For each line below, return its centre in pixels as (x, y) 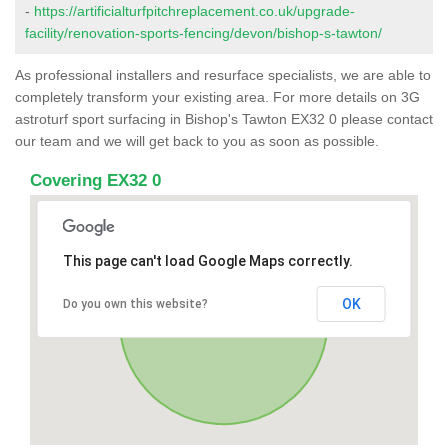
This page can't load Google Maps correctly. (207, 260)
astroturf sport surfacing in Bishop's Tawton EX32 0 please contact (224, 118)
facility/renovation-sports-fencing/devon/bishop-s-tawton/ (203, 32)
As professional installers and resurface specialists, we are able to (223, 74)
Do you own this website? (135, 303)
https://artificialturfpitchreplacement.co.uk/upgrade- (194, 10)
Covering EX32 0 (95, 180)
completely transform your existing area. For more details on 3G (217, 96)
